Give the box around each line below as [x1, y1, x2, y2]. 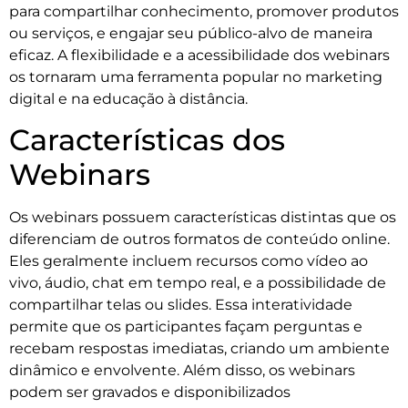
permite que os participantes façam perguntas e [9, 318, 362, 336]
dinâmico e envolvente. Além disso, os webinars [9, 362, 355, 380]
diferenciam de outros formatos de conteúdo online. [9, 230, 390, 249]
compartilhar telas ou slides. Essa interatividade [9, 296, 352, 314]
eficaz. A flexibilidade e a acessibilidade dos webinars [9, 46, 390, 64]
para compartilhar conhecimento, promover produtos [9, 2, 399, 20]
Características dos [9, 122, 285, 158]
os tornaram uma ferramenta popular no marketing [9, 67, 382, 86]
